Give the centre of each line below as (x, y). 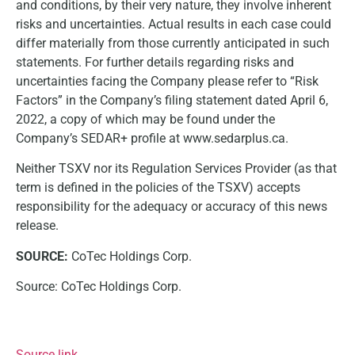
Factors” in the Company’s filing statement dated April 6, (172, 100)
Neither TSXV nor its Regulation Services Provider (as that (176, 169)
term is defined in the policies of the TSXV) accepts (158, 188)
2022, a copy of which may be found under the (145, 119)
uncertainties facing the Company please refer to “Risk (167, 81)
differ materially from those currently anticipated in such (173, 43)
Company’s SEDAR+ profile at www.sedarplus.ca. (152, 138)
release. (37, 226)
